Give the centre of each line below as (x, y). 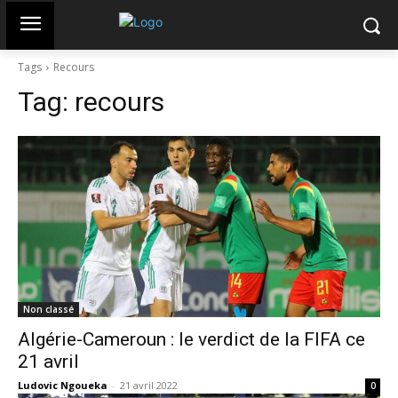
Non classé (48, 309)
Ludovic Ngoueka (63, 385)
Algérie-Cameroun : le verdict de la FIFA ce (191, 339)
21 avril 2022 (149, 385)
